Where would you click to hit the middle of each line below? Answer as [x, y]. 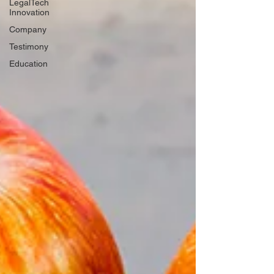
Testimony [29, 46]
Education [28, 64]
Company [28, 29]
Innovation [29, 12]
